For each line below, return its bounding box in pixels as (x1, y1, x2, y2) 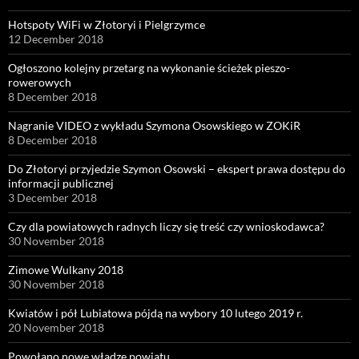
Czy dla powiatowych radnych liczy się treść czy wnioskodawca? (8, 219, 325, 233)
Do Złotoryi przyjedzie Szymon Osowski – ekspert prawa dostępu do (8, 161, 345, 175)
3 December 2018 (8, 190, 97, 204)
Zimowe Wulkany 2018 (8, 262, 123, 276)
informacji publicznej (8, 175, 114, 190)
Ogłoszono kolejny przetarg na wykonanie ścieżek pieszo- (8, 60, 290, 75)
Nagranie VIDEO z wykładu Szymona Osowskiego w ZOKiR (8, 118, 301, 132)
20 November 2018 (8, 320, 104, 334)
